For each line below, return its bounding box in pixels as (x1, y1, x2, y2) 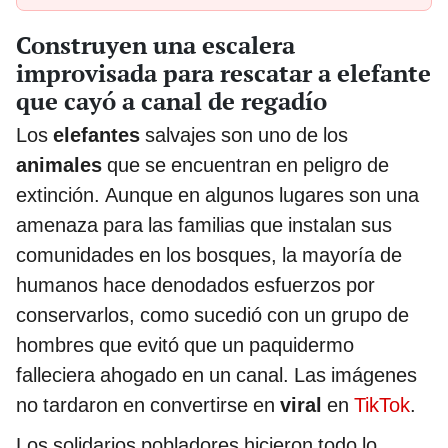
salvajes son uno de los (140, 122, 348, 147)
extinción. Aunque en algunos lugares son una (16, 182, 419, 207)
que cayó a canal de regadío (16, 84, 327, 117)
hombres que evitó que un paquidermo (16, 332, 354, 357)
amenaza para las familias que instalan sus (16, 212, 392, 237)
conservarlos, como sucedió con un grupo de (16, 302, 409, 327)
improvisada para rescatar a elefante (16, 56, 431, 89)
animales (16, 152, 102, 177)
